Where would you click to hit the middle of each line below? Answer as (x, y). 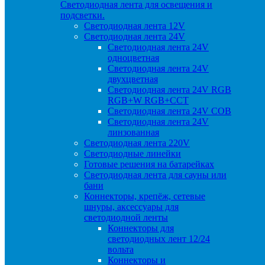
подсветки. (83, 15)
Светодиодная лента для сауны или (155, 175)
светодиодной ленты (126, 217)
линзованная (133, 132)
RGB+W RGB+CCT (148, 100)
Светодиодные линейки (132, 153)
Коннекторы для (141, 228)
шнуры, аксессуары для (131, 207)
